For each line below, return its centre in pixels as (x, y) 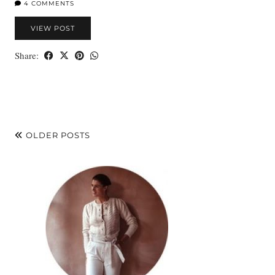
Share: (28, 56)
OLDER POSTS (57, 135)
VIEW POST (53, 29)
